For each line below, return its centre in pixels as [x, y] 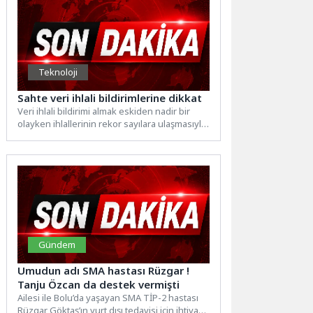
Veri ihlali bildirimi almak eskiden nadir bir [104, 111]
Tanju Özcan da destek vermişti [100, 285]
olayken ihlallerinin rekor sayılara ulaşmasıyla [112, 124]
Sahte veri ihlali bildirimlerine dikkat [110, 98]
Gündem [57, 245]
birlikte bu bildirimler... [63, 137]
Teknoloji [58, 72]
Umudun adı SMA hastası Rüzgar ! [104, 271]
